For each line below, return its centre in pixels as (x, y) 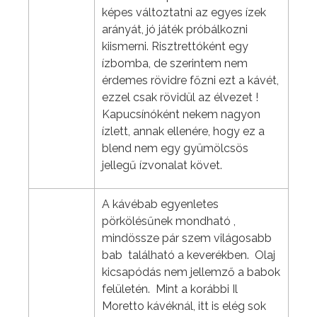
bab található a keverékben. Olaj (189, 255)
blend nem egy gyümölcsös (175, 149)
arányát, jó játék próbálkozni (175, 30)
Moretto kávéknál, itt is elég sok (184, 306)
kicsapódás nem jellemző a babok (191, 272)
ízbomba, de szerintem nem (175, 64)
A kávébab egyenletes (160, 204)
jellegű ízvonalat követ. (162, 166)
